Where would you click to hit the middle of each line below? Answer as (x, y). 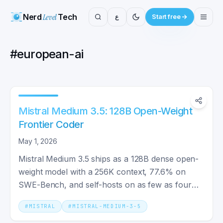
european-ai (50, 54)
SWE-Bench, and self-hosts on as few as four (105, 185)
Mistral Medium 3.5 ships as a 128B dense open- (109, 159)
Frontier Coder (51, 124)
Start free (166, 17)
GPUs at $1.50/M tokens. (65, 198)
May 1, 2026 (38, 141)
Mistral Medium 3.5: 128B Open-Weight (106, 111)
